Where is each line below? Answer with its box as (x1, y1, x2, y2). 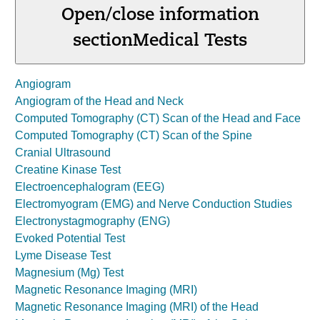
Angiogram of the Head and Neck (15, 95, 184, 107)
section (73, 33, 133, 50)
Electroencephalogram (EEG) (15, 181, 164, 193)
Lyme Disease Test (15, 249, 111, 261)
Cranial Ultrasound (15, 146, 111, 159)
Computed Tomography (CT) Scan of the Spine (15, 129, 252, 141)
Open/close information (61, 7, 259, 24)
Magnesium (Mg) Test (15, 266, 124, 279)
